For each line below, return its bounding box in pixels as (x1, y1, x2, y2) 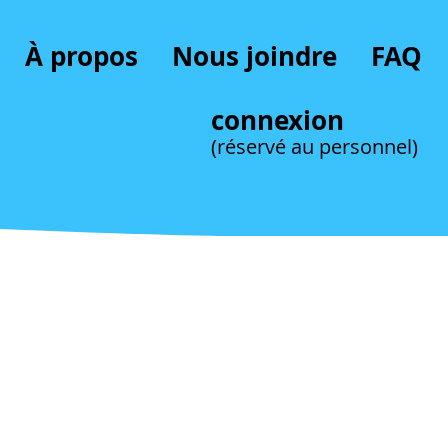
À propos (25, 38, 138, 74)
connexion (211, 102, 344, 138)
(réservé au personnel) (211, 133, 418, 160)
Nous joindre (172, 38, 337, 74)
